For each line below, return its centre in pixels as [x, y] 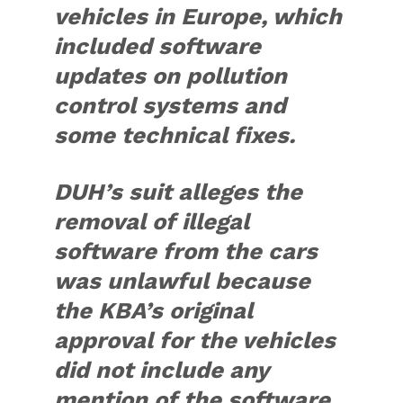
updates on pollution [171, 76]
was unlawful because [183, 281]
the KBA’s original [154, 311]
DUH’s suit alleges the [179, 192]
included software [158, 46]
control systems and [170, 106]
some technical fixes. [175, 135]
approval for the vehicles [195, 340]
